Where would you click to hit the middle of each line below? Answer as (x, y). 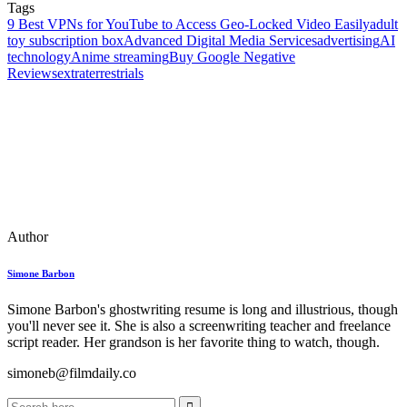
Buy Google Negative (232, 57)
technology (39, 57)
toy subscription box (65, 41)
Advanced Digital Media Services (220, 41)
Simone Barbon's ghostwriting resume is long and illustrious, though (203, 310)
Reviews (32, 74)
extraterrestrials (100, 74)
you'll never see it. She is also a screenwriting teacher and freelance (199, 326)
